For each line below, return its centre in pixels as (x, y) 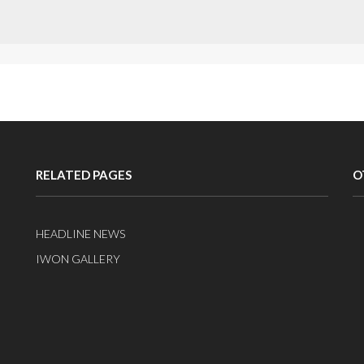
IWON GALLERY (78, 259)
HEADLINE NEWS (80, 234)
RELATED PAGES (83, 175)
